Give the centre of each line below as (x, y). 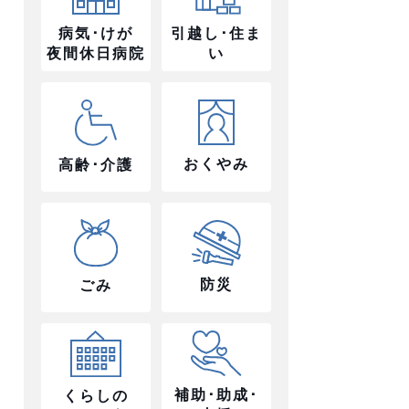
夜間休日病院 (96, 53)
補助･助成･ (216, 395)
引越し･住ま (216, 34)
